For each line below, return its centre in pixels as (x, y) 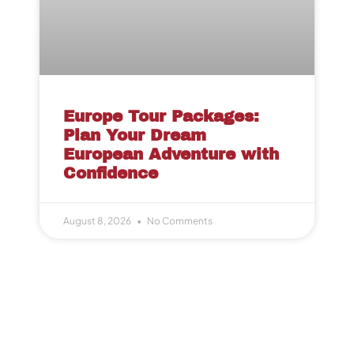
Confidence (111, 173)
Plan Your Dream (135, 136)
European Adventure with (171, 154)
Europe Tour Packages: (161, 117)
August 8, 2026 (98, 221)
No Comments (179, 221)
